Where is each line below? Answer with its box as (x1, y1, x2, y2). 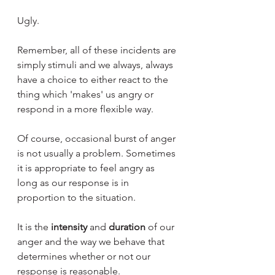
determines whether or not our (17, 250, 153, 262)
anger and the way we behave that (17, 235, 167, 247)
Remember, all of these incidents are (17, 44, 179, 56)
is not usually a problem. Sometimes (17, 147, 178, 159)
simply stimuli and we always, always (17, 58, 176, 71)
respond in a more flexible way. (17, 103, 156, 115)
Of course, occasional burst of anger (17, 132, 178, 144)
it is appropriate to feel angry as (17, 161, 157, 174)
